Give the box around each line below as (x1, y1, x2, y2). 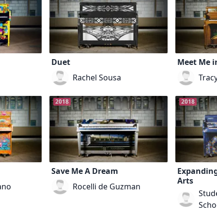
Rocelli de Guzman (73, 181, 141, 192)
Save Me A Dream (51, 166, 119, 177)
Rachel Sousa (73, 72, 122, 83)
